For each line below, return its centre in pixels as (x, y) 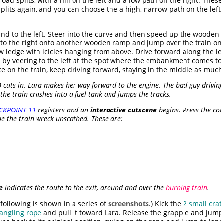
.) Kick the (166, 204)
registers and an (63, 110)
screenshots (129, 204)
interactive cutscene (124, 110)
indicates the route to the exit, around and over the (84, 188)
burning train (186, 188)
